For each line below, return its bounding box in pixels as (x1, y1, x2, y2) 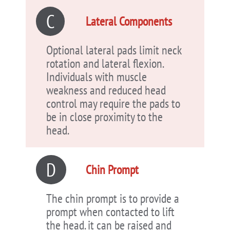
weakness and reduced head (46, 82, 166, 99)
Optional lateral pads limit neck (46, 42, 181, 59)
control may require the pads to (46, 95, 180, 112)
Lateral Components (86, 13, 172, 30)
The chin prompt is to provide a (46, 190, 179, 207)
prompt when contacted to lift (46, 204, 175, 220)
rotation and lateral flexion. (46, 55, 163, 72)
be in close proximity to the (46, 109, 163, 125)
